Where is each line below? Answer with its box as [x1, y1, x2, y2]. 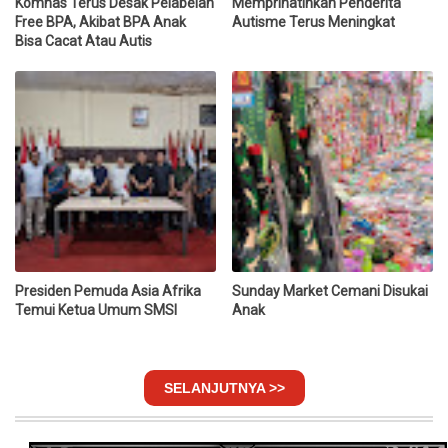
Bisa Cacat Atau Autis [15, 33, 152, 50]
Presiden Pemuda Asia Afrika [15, 283, 201, 300]
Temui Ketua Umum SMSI [15, 302, 177, 319]
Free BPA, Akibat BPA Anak [15, 14, 186, 31]
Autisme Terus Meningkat [232, 14, 396, 31]
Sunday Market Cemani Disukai [232, 283, 429, 300]
